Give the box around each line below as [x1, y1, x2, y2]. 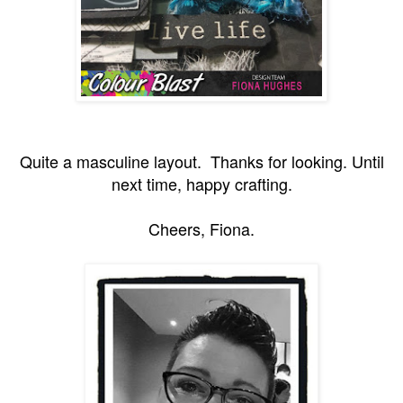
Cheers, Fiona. [148, 216, 255, 240]
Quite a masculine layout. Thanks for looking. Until [19, 148, 384, 173]
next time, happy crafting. [111, 171, 292, 195]
